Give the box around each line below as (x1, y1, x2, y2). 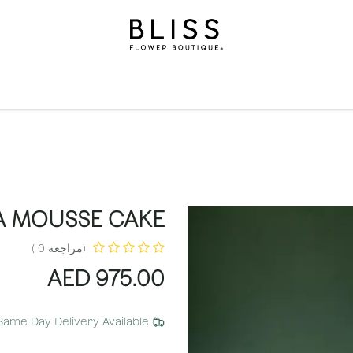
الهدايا (281, 77, 311, 92)
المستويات (129, 77, 184, 92)
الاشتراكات (2, 77, 60, 92)
